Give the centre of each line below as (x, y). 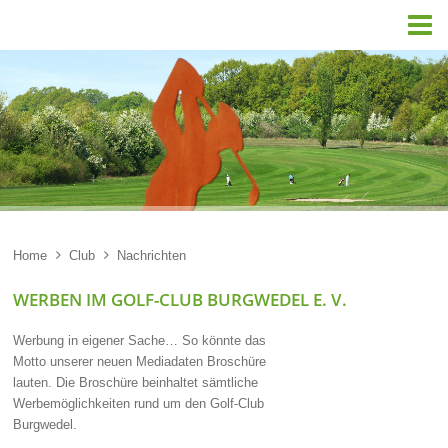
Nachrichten (151, 255)
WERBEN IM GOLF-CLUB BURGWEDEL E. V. (180, 300)
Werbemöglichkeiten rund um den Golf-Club (139, 404)
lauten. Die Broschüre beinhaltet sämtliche (136, 383)
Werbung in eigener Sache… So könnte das (140, 341)
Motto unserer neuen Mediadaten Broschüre (140, 362)
